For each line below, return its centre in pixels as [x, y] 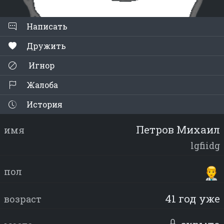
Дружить [46, 46]
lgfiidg [205, 146]
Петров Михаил [178, 130]
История [43, 104]
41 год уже [192, 198]
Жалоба [41, 85]
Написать [46, 26]
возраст [23, 199]
